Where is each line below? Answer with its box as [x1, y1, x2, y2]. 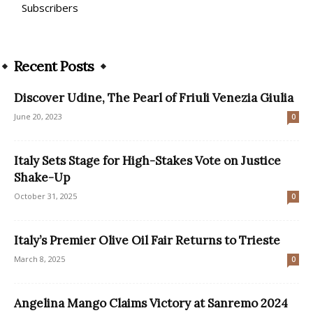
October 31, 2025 [14, 190, 77, 201]
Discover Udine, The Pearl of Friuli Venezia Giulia [14, 89, 293, 105]
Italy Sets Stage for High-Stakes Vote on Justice [14, 152, 281, 168]
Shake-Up [14, 169, 70, 185]
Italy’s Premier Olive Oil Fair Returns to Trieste [14, 232, 280, 248]
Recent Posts [14, 57, 94, 75]
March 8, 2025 [14, 253, 65, 264]
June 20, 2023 [14, 110, 62, 122]
